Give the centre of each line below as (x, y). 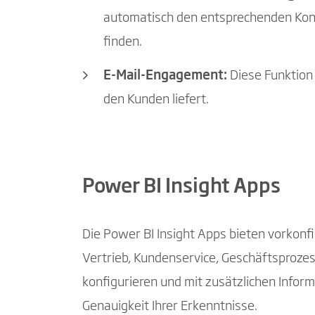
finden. (123, 43)
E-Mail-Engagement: (165, 76)
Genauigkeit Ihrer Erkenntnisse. (170, 307)
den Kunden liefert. (156, 99)
